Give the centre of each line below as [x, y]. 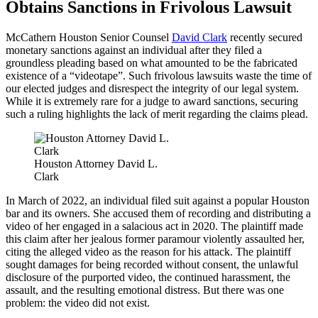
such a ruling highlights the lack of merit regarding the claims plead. [157, 114]
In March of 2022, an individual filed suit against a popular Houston [158, 200]
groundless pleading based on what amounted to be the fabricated [152, 62]
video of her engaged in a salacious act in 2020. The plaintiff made [154, 226]
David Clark [199, 37]
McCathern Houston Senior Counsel [89, 37]
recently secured [265, 37]
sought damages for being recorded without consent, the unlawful [152, 264]
